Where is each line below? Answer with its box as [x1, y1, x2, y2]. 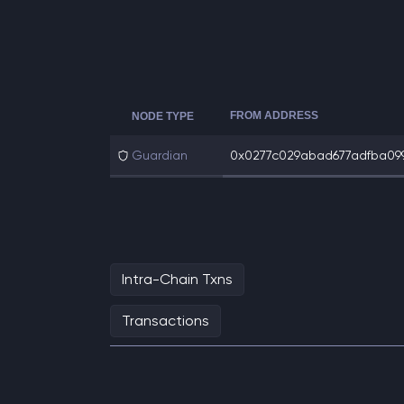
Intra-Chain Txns [122, 271, 233, 288]
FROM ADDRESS [230, 109, 318, 122]
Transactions [122, 312, 209, 329]
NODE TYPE [132, 110, 195, 123]
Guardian [132, 148, 188, 162]
